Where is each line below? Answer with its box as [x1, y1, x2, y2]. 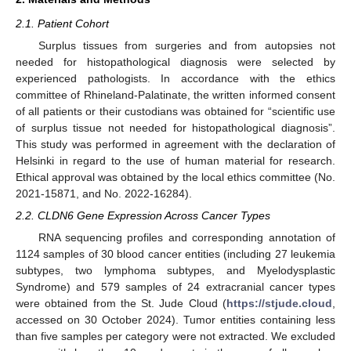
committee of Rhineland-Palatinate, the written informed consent [16, 89, 335, 102]
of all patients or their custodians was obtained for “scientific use [16, 105, 335, 118]
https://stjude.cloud [226, 297, 332, 310]
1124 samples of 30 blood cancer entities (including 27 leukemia [16, 248, 335, 261]
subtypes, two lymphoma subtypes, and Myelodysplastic [16, 264, 335, 277]
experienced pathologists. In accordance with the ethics [16, 72, 335, 85]
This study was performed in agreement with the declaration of [16, 138, 335, 151]
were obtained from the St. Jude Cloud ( [16, 297, 226, 310]
